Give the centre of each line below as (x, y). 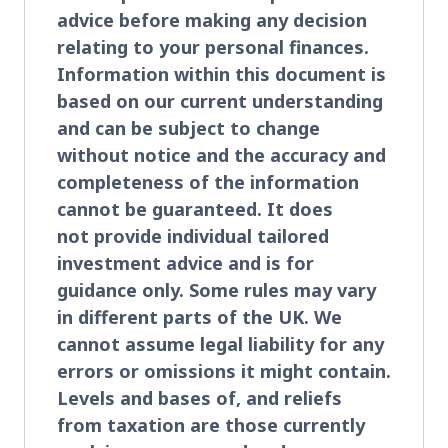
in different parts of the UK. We (199, 316)
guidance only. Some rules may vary (216, 289)
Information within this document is (221, 73)
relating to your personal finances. (213, 46)
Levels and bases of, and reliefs (199, 397)
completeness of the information (208, 181)
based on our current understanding (220, 100)
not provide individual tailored (193, 235)
